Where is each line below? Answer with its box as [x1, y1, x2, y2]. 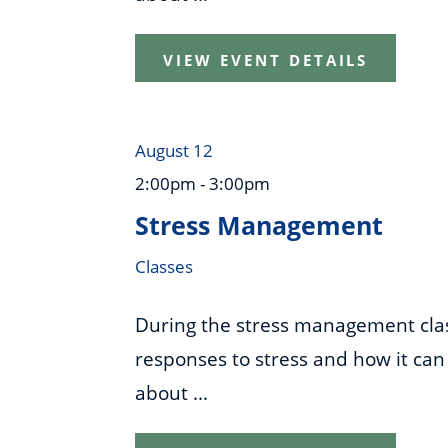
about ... [135, 379, 209, 407]
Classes [135, 254, 194, 278]
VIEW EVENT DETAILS [163, 49, 369, 70]
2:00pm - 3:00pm [135, 171, 271, 195]
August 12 [135, 138, 214, 162]
